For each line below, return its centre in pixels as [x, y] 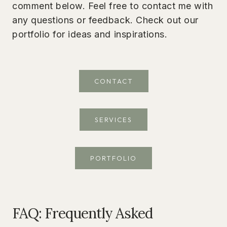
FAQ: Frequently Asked [82, 213]
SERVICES [113, 119]
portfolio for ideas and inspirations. [90, 34]
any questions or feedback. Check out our [105, 20]
